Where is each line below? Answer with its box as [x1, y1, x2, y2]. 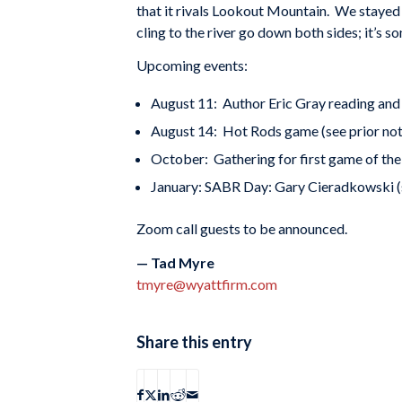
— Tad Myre [136, 253, 214, 271]
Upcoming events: [136, 57, 250, 74]
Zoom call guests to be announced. [136, 219, 350, 237]
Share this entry [136, 332, 252, 353]
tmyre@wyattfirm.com [136, 275, 277, 293]
